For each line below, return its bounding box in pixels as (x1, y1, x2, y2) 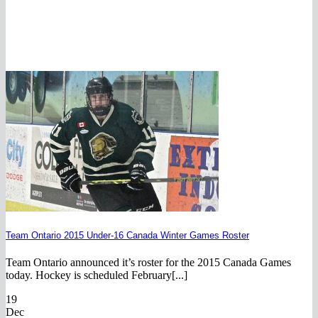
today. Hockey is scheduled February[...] (6, 268, 187, 281)
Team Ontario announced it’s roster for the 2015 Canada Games (6, 256, 291, 268)
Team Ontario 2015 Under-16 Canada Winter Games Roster (6, 229, 249, 241)
